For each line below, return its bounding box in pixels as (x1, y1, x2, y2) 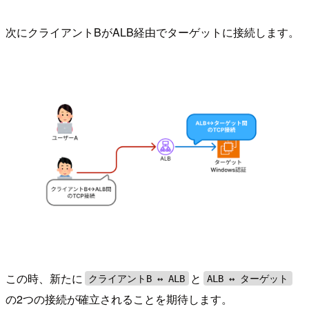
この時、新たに (6, 270, 83, 286)
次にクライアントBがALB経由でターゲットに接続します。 (6, 24, 299, 41)
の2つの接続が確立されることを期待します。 (6, 290, 232, 307)
